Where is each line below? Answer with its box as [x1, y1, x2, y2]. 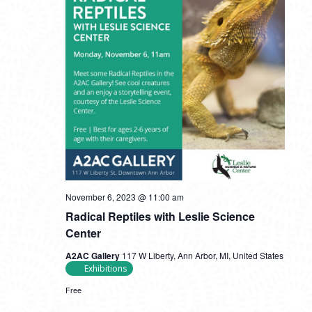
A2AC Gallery [65, 249, 122, 262]
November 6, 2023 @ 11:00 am [65, 191, 184, 203]
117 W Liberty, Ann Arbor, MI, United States [121, 249, 283, 261]
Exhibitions [84, 263, 127, 274]
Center [65, 225, 101, 241]
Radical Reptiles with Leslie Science [65, 208, 255, 224]
